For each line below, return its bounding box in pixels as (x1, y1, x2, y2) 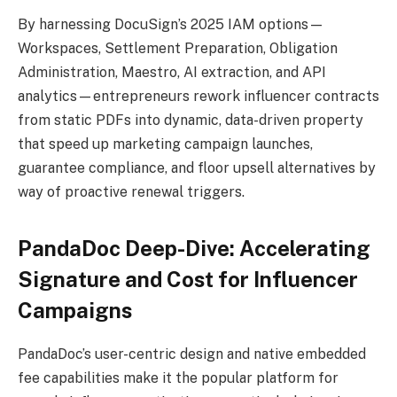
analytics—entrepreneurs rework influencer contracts (18, 88, 379, 105)
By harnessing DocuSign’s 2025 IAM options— (18, 16, 324, 34)
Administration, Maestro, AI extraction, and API (18, 64, 326, 82)
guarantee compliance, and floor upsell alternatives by (18, 160, 376, 177)
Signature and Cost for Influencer (18, 266, 358, 292)
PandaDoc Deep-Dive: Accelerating (18, 235, 370, 261)
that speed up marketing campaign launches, (18, 136, 313, 153)
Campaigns (18, 297, 132, 323)
